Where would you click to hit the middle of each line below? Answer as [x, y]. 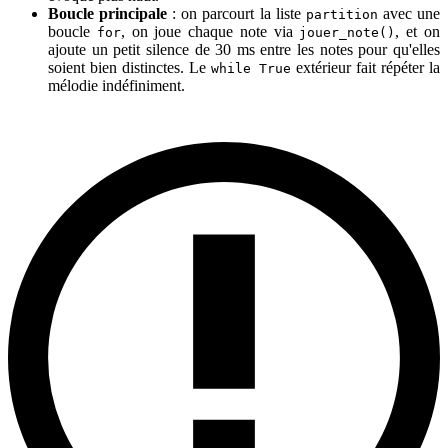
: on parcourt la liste [236, 13]
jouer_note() [347, 32]
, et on [418, 31]
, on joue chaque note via [210, 31]
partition [341, 14]
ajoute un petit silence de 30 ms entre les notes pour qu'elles [244, 49]
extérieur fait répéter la [366, 67]
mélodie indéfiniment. [116, 85]
